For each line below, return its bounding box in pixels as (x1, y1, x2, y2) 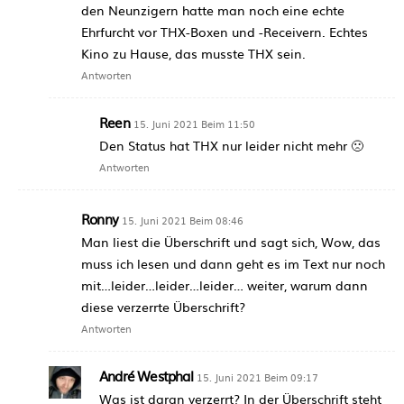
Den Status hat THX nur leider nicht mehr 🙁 (99, 136, 363, 155)
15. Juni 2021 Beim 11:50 (133, 116, 255, 132)
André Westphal (99, 365, 193, 387)
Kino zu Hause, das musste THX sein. (81, 44, 306, 63)
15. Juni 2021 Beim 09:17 (196, 370, 318, 385)
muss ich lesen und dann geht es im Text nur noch (81, 254, 385, 273)
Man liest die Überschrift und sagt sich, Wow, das (81, 233, 381, 252)
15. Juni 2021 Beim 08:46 (122, 213, 243, 228)
